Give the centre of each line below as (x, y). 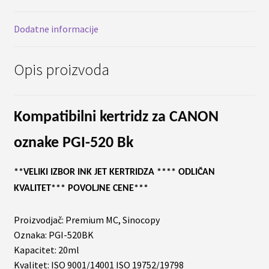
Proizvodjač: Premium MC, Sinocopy (86, 219)
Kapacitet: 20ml (46, 249)
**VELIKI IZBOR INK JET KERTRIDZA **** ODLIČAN (114, 172)
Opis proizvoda (61, 69)
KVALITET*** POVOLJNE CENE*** (81, 188)
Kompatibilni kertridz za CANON (116, 117)
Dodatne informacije (56, 29)
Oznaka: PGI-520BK (53, 234)
